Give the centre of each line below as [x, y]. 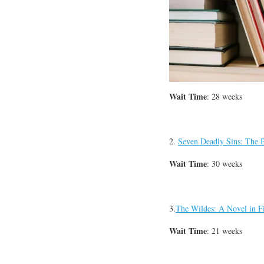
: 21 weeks [225, 231]
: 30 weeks [225, 164]
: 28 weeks [225, 97]
